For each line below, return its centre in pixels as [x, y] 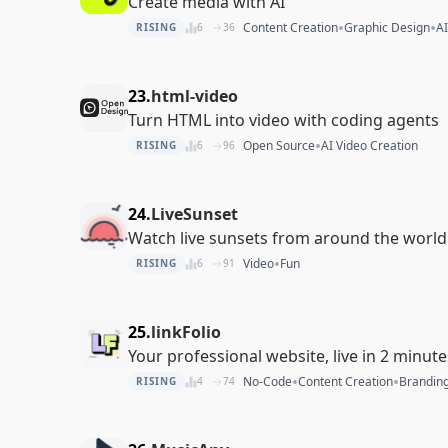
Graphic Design [386, 27]
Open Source [278, 145]
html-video [194, 95]
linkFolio [186, 331]
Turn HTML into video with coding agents [283, 119]
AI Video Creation [369, 145]
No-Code [267, 381]
